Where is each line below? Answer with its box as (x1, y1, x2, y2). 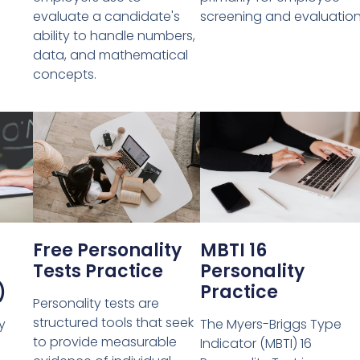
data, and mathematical (32, 46, 188, 65)
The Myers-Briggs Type (199, 315, 342, 334)
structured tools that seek (32, 313, 194, 333)
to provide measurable (32, 333, 177, 352)
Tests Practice (32, 259, 163, 284)
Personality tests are (32, 294, 159, 313)
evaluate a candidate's (32, 7, 180, 27)
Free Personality (32, 238, 182, 264)
